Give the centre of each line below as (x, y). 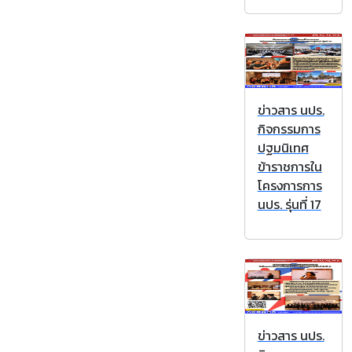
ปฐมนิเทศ (283, 148)
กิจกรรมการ (289, 129)
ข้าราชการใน (290, 167)
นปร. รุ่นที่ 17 (289, 205)
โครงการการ (290, 186)
